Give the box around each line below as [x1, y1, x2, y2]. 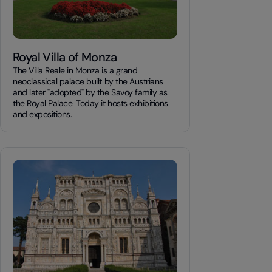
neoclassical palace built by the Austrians [13, 76, 163, 87]
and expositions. [13, 109, 72, 120]
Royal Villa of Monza [13, 49, 117, 65]
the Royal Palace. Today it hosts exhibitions [13, 98, 168, 109]
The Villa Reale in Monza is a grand [13, 65, 138, 76]
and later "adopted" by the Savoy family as [13, 87, 168, 98]
